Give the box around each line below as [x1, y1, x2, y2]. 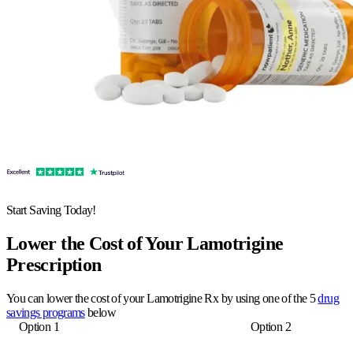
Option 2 [251, 319, 291, 333]
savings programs [6, 305, 85, 319]
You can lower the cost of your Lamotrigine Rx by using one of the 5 [6, 291, 318, 305]
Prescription [6, 254, 102, 275]
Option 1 [19, 319, 59, 333]
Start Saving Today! [6, 203, 96, 217]
